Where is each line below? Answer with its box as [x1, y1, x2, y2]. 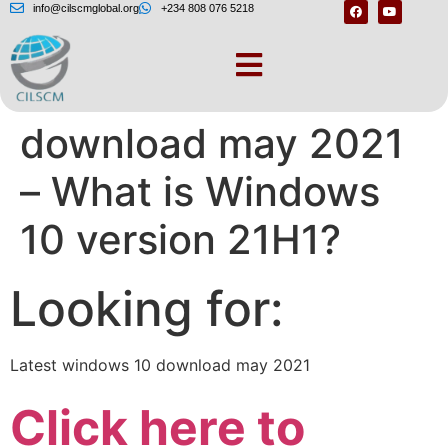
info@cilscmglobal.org [32, 2, 139, 14]
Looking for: [10, 279, 284, 339]
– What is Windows [20, 167, 380, 217]
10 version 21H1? [20, 215, 341, 265]
